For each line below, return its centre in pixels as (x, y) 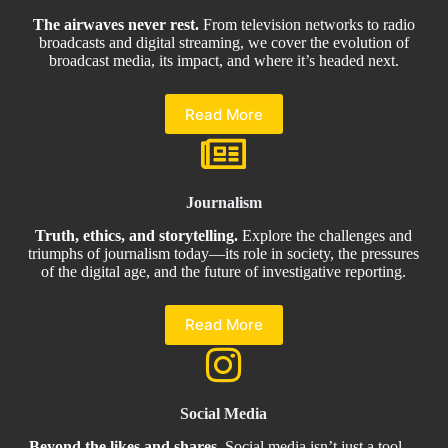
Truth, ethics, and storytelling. (137, 235)
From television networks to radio (306, 25)
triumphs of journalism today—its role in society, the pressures (224, 253)
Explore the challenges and (325, 235)
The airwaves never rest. (115, 25)
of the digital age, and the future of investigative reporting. (224, 271)
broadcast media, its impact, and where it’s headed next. (223, 61)
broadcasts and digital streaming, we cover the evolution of (223, 43)
